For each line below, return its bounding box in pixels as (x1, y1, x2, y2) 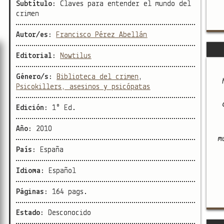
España (40, 145, 64, 154)
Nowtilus (60, 51, 91, 60)
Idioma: (16, 166, 49, 175)
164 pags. (52, 187, 88, 196)
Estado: (16, 208, 48, 217)
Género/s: (16, 72, 57, 81)
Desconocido (48, 208, 91, 217)
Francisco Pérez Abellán (56, 30, 147, 39)
